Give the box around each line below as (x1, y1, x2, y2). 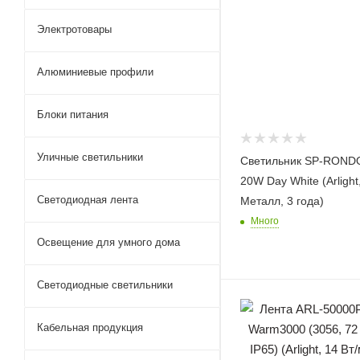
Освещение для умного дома (37, 236, 180, 248)
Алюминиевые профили (37, 66, 153, 78)
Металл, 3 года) (240, 194, 324, 207)
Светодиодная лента (37, 194, 138, 206)
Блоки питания (37, 108, 108, 121)
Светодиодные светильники (37, 279, 173, 291)
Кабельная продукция (37, 321, 143, 333)
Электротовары (37, 23, 112, 35)
